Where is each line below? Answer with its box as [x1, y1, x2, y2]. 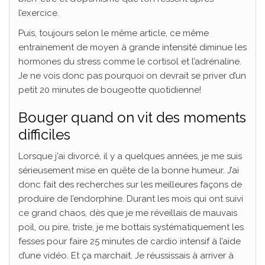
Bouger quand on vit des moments [18, 109, 246, 127]
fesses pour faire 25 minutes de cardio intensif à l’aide [18, 236, 241, 247]
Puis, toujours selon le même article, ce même [18, 28, 209, 39]
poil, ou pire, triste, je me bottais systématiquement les [18, 222, 244, 233]
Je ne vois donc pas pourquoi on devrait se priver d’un [18, 70, 246, 82]
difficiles [18, 126, 70, 144]
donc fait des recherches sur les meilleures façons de [18, 179, 242, 190]
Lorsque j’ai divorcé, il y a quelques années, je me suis [18, 151, 242, 162]
